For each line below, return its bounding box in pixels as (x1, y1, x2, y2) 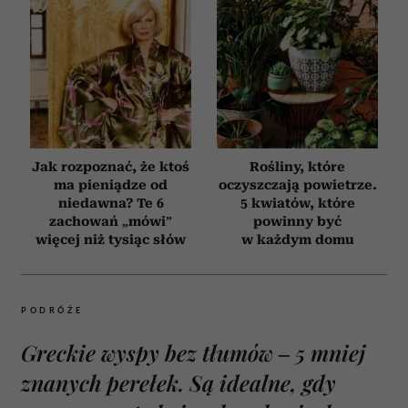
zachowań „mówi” (49, 214, 172, 229)
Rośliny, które (250, 159, 345, 175)
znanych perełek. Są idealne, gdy (21, 368, 336, 398)
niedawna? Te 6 (57, 196, 164, 211)
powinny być (253, 214, 342, 229)
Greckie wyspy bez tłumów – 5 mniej (21, 338, 365, 368)
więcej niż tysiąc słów (36, 232, 186, 248)
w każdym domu (240, 232, 354, 248)
